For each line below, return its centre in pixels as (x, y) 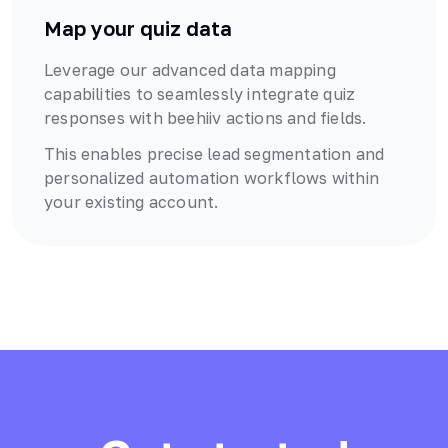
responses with (105, 118)
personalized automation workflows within (212, 178)
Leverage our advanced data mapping (190, 70)
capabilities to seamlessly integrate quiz (200, 94)
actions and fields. (294, 118)
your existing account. (131, 202)
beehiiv (194, 118)
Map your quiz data (138, 28)
